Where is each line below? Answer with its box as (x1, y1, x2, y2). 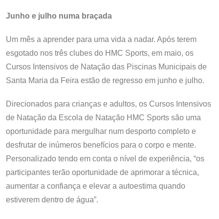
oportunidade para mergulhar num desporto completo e (6, 127, 196, 135)
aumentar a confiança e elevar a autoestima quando (6, 181, 185, 190)
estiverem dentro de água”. (6, 195, 98, 204)
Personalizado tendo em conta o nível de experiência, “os (6, 154, 204, 163)
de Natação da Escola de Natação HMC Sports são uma (6, 113, 201, 122)
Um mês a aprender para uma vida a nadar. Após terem (6, 35, 197, 44)
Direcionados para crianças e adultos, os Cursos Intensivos (6, 99, 211, 108)
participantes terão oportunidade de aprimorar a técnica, (6, 168, 199, 176)
